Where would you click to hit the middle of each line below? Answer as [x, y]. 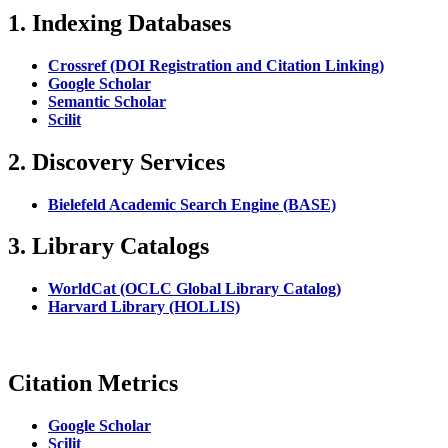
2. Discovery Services [116, 161]
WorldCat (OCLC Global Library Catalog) [194, 289]
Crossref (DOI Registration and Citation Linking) [216, 65]
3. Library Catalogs [108, 246]
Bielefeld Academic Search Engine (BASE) [192, 204]
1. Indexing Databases [119, 22]
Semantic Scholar [107, 101]
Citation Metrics [93, 383]
